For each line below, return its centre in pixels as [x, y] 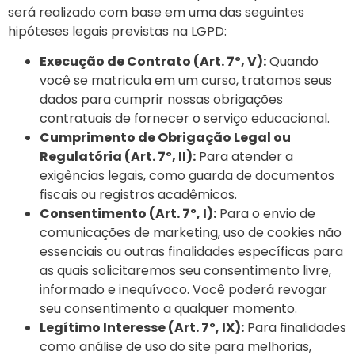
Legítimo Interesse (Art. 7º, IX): [142, 327]
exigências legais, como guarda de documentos [187, 175]
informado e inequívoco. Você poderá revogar [183, 289]
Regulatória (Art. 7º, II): [118, 156]
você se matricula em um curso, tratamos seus [186, 80]
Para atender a [244, 156]
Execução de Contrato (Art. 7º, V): [153, 61]
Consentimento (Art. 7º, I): [128, 213]
